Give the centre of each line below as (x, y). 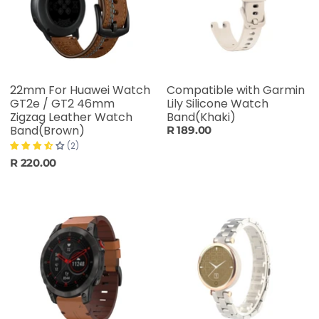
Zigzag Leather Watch (71, 117)
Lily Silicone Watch (217, 104)
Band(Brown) (47, 131)
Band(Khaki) (201, 117)
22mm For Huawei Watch (80, 90)
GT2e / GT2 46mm (62, 104)
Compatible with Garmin (235, 90)
